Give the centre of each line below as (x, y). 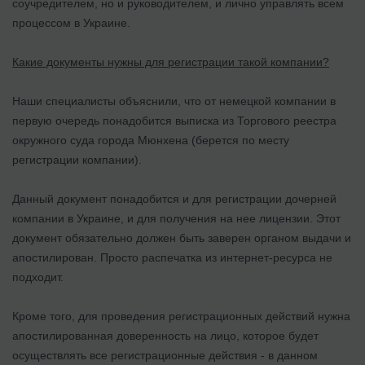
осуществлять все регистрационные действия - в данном (165, 355)
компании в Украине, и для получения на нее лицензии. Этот (176, 218)
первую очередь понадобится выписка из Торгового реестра (174, 120)
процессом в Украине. (71, 22)
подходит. (38, 277)
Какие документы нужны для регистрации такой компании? (171, 62)
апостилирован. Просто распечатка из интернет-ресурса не (172, 257)
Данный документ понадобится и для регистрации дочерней (174, 198)
